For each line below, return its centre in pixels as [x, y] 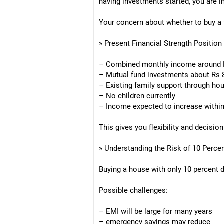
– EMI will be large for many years [156, 211]
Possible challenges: [133, 190]
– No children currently [137, 96]
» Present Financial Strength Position [160, 43]
